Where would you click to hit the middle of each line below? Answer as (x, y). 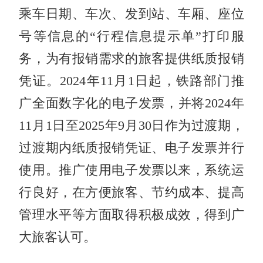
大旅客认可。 (58, 237)
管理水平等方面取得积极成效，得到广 (131, 215)
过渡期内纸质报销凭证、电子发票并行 (131, 148)
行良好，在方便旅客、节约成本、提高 (131, 192)
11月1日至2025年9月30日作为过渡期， (131, 125)
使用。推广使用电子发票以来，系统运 (131, 170)
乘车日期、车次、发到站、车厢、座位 (131, 14)
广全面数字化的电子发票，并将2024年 (131, 103)
